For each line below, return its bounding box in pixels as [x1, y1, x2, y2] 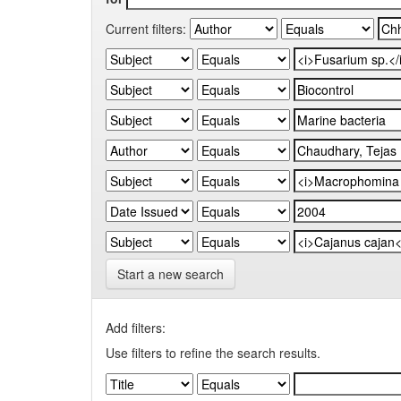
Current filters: [106, 19, 186, 38]
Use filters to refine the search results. [106, 344, 320, 362]
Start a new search [117, 265, 224, 283]
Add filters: [106, 319, 166, 337]
